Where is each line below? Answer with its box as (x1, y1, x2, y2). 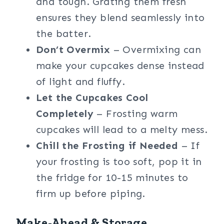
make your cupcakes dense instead (36, 59, 204, 71)
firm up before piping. (36, 187, 145, 199)
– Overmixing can (110, 43, 201, 55)
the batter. (36, 27, 91, 39)
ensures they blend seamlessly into (36, 11, 205, 23)
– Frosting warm (93, 107, 178, 119)
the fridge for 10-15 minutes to (36, 171, 188, 183)
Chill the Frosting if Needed (36, 139, 178, 151)
